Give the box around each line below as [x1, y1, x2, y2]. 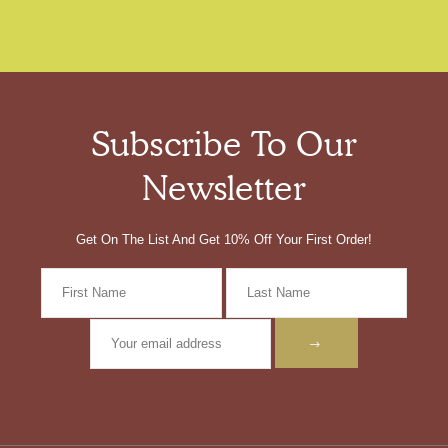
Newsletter [141, 166, 306, 208]
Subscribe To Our [90, 122, 358, 164]
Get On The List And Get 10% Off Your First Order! [76, 231, 372, 247]
